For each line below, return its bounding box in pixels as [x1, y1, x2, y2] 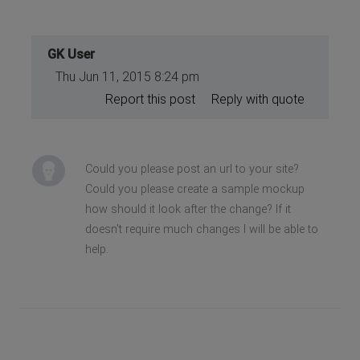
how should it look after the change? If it [84, 202, 291, 216]
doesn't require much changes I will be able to [84, 222, 318, 236]
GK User [47, 46, 96, 62]
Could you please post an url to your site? [84, 162, 299, 176]
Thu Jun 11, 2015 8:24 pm [55, 68, 200, 84]
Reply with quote [211, 91, 305, 107]
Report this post [104, 91, 195, 107]
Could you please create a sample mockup [84, 182, 305, 196]
